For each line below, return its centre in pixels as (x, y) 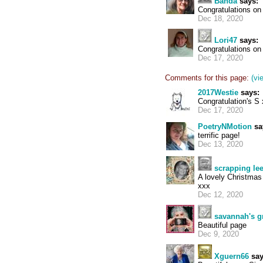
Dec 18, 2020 (220, 18)
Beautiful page (222, 225)
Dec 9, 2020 (218, 234)
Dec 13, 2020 (220, 144)
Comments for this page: (207, 78)
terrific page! (219, 135)
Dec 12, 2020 (220, 195)
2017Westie (218, 92)
